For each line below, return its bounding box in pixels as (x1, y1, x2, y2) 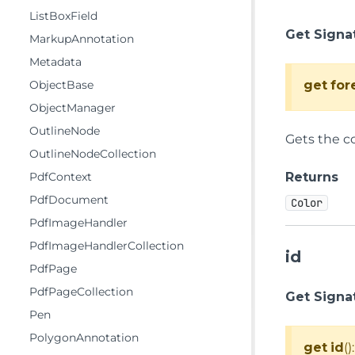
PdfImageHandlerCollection (29, 239, 184, 253)
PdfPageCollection (29, 284, 133, 299)
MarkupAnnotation (29, 32, 134, 46)
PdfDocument (29, 193, 109, 207)
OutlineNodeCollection (29, 147, 156, 161)
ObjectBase (29, 78, 94, 92)
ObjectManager (29, 101, 116, 115)
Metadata (29, 55, 82, 69)
